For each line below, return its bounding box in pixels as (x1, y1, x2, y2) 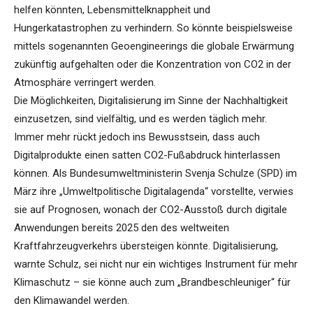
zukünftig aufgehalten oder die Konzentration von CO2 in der (14, 58, 291, 71)
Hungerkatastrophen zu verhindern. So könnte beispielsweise (14, 22, 293, 35)
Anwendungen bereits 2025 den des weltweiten (14, 221, 229, 235)
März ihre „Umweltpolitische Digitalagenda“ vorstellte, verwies (14, 185, 293, 198)
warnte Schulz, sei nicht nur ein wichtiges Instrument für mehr (14, 258, 298, 271)
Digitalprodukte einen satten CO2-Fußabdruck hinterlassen (14, 149, 280, 162)
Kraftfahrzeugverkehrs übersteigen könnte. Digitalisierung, (14, 240, 278, 253)
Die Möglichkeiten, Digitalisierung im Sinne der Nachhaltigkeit (14, 94, 288, 108)
